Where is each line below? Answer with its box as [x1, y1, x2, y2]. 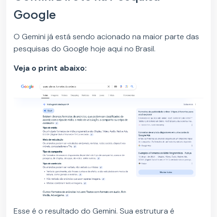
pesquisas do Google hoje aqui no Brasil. [14, 43, 158, 54]
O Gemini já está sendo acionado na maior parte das [14, 31, 200, 42]
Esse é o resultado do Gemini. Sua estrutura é [14, 205, 175, 216]
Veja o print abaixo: [14, 62, 89, 73]
